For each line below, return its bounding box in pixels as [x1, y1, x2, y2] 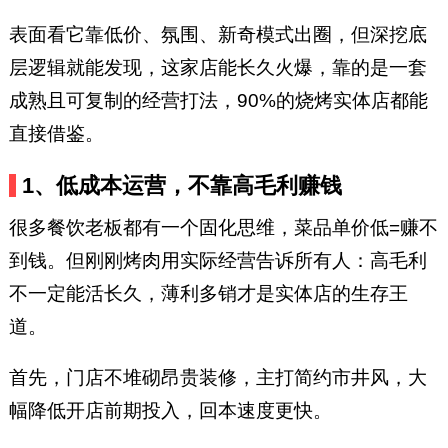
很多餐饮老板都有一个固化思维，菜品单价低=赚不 [8, 217, 438, 239]
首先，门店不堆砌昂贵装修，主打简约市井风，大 [8, 367, 427, 389]
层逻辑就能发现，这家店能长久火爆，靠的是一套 [8, 56, 427, 78]
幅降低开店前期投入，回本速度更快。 [8, 400, 332, 422]
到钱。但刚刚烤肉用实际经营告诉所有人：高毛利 [8, 250, 427, 272]
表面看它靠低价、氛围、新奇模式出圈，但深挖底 [8, 23, 427, 45]
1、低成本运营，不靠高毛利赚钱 [22, 172, 343, 198]
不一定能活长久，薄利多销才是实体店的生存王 [8, 283, 408, 305]
